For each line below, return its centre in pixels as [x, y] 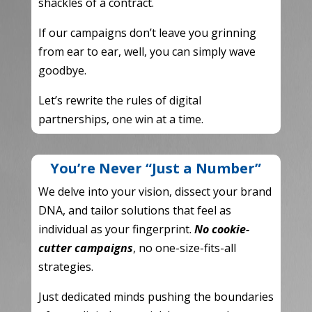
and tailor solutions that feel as [148, 210]
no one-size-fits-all [186, 248]
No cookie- [220, 229]
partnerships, [73, 119]
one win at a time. [156, 119]
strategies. [65, 266]
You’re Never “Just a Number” [156, 168]
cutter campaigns [85, 248]
